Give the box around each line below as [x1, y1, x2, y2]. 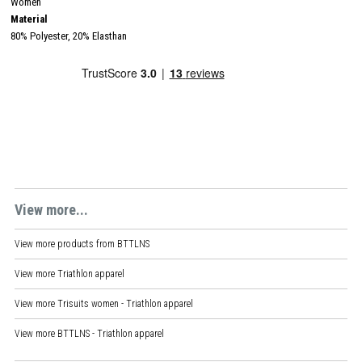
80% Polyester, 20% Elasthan [11, 29, 127, 42]
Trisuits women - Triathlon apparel [57, 297, 193, 309]
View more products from [15, 238, 117, 250]
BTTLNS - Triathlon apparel [57, 327, 164, 339]
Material [11, 12, 48, 25]
